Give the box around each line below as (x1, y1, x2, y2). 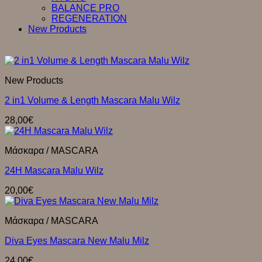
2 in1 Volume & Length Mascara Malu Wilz (5, 95, 180, 105)
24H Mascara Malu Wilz (5, 166, 104, 175)
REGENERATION (51, 13, 127, 23)
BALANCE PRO (51, 3, 119, 13)
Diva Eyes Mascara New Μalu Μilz (5, 236, 149, 246)
